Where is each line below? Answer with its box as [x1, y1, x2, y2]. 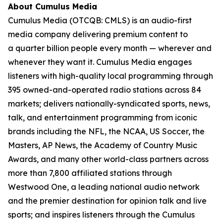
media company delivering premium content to [8, 29, 188, 39]
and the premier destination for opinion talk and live [8, 196, 207, 206]
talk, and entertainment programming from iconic [8, 112, 197, 122]
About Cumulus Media [8, 1, 100, 11]
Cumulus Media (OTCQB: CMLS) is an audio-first [8, 15, 192, 25]
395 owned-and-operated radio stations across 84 [8, 85, 201, 95]
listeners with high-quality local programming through [8, 71, 213, 81]
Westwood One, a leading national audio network [8, 182, 200, 192]
